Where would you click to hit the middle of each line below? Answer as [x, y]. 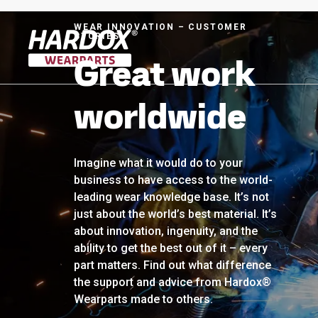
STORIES [97, 36]
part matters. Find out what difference [172, 265]
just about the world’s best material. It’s [175, 214]
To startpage [59, 74]
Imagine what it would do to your [158, 163]
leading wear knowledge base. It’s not [171, 197]
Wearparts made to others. [143, 299]
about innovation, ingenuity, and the [166, 231]
